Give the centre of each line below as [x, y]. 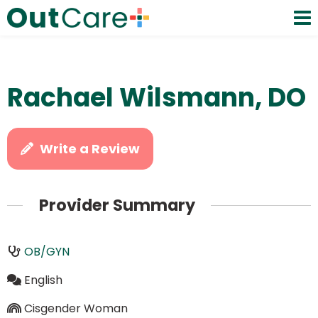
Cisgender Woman [76, 308]
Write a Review [90, 149]
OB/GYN [46, 251]
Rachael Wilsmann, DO [157, 98]
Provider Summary [117, 205]
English [43, 280]
